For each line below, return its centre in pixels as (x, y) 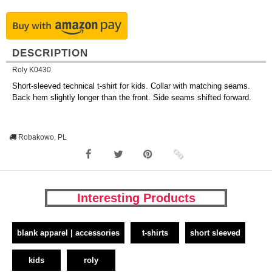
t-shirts (155, 233)
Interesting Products (136, 198)
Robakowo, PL (42, 138)
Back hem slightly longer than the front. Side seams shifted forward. (132, 98)
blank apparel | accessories (68, 233)
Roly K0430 (32, 70)
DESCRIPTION (50, 53)
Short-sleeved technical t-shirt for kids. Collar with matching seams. (131, 86)
